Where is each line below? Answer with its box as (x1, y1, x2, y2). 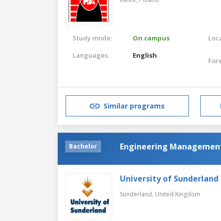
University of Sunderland (120, 173, 219, 184)
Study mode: (73, 33, 112, 42)
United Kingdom (155, 189, 200, 198)
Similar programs (104, 101, 165, 111)
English (133, 50, 157, 60)
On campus (133, 33, 170, 42)
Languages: (73, 50, 109, 60)
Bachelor (69, 142, 97, 150)
